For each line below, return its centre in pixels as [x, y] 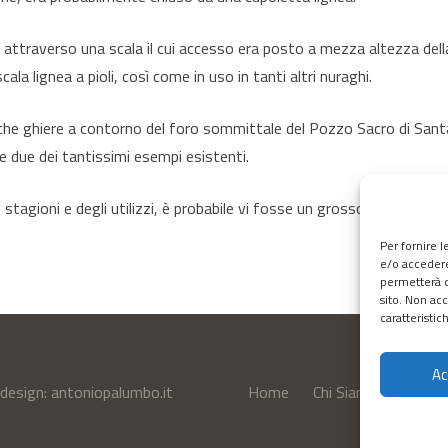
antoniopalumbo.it [112, 392]
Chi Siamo [345, 392]
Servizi [424, 392]
